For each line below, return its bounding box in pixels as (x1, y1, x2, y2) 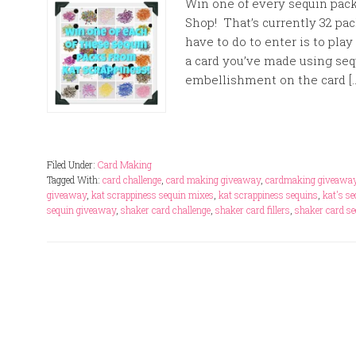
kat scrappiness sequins (219, 188, 318, 201)
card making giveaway (166, 173, 261, 186)
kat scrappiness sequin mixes (91, 188, 214, 201)
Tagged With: (47, 173, 103, 186)
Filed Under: (47, 158, 98, 171)
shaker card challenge (121, 203, 211, 216)
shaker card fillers (215, 203, 290, 216)
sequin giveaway (47, 203, 116, 216)
